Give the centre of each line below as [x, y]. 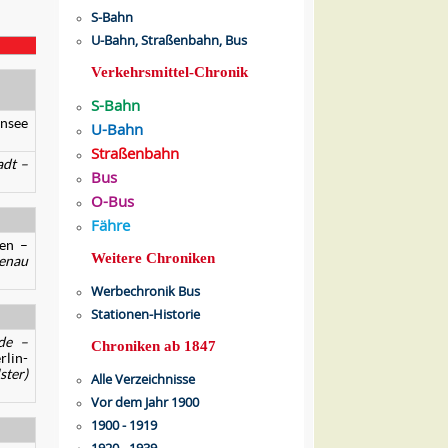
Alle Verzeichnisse [143, 379]
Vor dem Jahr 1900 [145, 402]
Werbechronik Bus [145, 291]
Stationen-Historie [145, 314]
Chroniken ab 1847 [153, 346]
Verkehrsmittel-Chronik [169, 72]
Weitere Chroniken [153, 258]
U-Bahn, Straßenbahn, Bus [169, 40]
